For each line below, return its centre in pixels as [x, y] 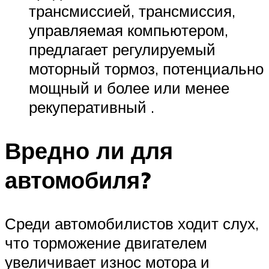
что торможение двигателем [106, 242]
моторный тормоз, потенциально [146, 68]
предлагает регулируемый [122, 49]
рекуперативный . [92, 107]
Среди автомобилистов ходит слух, [132, 223]
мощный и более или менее [129, 87]
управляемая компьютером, [128, 30]
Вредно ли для [89, 150]
